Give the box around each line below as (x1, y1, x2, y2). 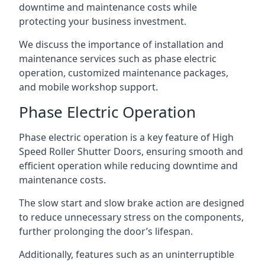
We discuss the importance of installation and (19, 38, 224, 51)
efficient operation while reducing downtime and (19, 159, 238, 172)
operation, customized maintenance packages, (19, 66, 228, 79)
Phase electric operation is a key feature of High (19, 131, 234, 144)
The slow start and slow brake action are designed (19, 196, 244, 209)
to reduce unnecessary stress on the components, (19, 211, 244, 224)
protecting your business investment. (19, 15, 186, 28)
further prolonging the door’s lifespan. (19, 225, 193, 238)
